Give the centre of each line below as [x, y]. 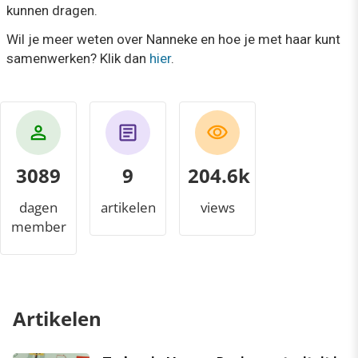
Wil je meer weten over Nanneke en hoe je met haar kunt [173, 39]
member [38, 227]
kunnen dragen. [52, 10]
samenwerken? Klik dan [78, 58]
